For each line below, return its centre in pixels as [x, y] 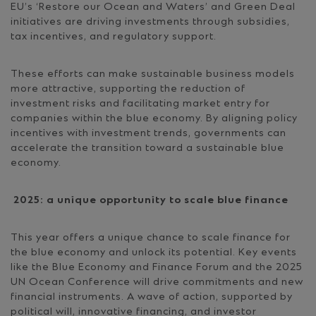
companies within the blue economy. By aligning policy [154, 119]
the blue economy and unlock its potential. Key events [154, 253]
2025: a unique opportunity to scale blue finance [150, 200]
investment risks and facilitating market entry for [140, 104]
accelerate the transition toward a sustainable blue [147, 148]
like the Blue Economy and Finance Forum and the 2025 [156, 267]
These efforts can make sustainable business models [153, 74]
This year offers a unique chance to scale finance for [151, 238]
